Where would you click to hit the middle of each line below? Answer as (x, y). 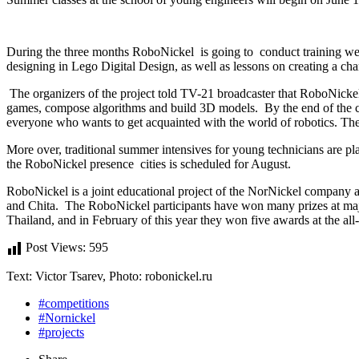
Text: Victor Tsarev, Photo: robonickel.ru (109, 276)
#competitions (74, 304)
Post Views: (57, 248)
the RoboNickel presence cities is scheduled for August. (152, 164)
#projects (61, 333)
